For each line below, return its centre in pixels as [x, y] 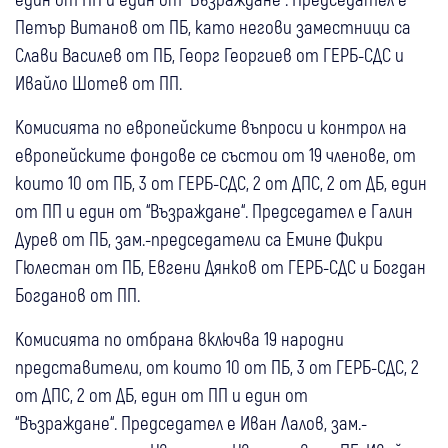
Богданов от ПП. [79, 295]
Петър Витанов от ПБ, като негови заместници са [213, 27]
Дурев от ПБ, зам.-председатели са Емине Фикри [199, 239]
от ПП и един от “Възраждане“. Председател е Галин [214, 211]
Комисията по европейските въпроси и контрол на [211, 127]
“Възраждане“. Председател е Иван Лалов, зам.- [191, 423]
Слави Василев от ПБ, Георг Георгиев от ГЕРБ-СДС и [209, 55]
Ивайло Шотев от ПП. [100, 83]
